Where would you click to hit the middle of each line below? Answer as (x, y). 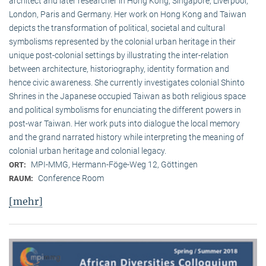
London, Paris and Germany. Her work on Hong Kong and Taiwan (128, 15)
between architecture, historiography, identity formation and (119, 69)
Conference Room (71, 178)
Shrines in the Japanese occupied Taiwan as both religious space (127, 96)
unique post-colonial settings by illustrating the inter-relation (119, 56)
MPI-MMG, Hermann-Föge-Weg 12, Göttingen (114, 165)
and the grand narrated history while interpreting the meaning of (126, 137)
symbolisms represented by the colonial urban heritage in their (122, 42)
